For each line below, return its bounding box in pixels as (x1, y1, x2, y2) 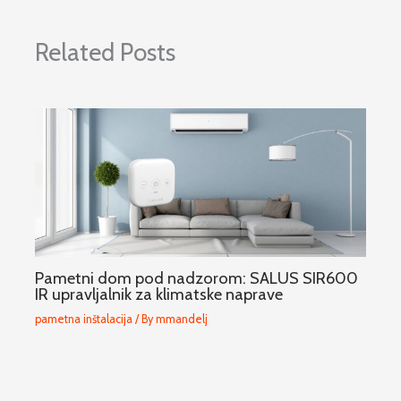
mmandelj (156, 312, 209, 327)
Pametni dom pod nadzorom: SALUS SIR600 (35, 268, 359, 289)
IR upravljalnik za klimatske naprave (35, 284, 284, 305)
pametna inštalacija (35, 312, 133, 327)
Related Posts (35, 38, 176, 68)
